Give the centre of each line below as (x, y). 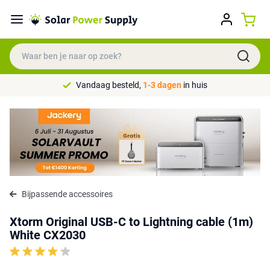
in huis (194, 85)
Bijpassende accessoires (67, 194)
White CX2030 (48, 235)
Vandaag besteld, (109, 85)
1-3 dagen (162, 85)
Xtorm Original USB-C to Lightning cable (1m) (131, 221)
